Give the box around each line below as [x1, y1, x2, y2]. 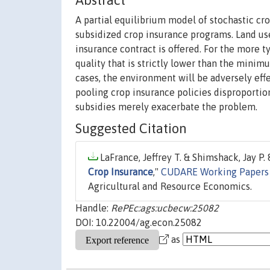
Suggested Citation [75, 121, 187, 137]
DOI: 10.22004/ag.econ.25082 [75, 217, 202, 228]
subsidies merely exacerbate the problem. [75, 101, 257, 113]
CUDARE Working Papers [161, 166, 269, 178]
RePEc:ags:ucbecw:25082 [111, 202, 219, 214]
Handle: [75, 202, 111, 214]
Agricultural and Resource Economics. [88, 181, 252, 192]
